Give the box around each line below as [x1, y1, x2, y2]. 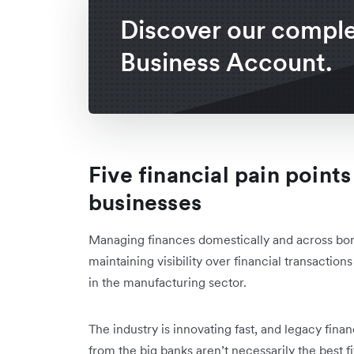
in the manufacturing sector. [88, 274, 250, 290]
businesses [88, 188, 201, 217]
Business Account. [120, 46, 332, 78]
